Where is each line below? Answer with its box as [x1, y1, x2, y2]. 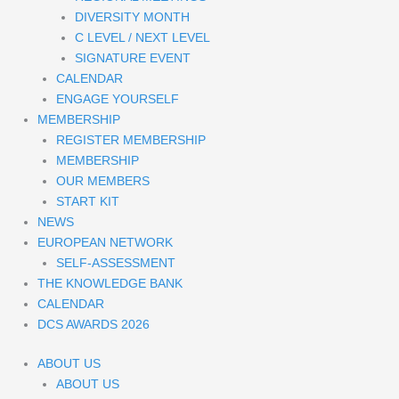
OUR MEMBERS [56, 173, 150, 188]
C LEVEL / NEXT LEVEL [75, 29, 210, 45]
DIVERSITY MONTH [75, 9, 190, 24]
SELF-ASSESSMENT [56, 255, 175, 270]
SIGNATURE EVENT [75, 50, 191, 65]
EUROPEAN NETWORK [37, 234, 173, 249]
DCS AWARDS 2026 [37, 316, 150, 331]
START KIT [56, 193, 119, 208]
